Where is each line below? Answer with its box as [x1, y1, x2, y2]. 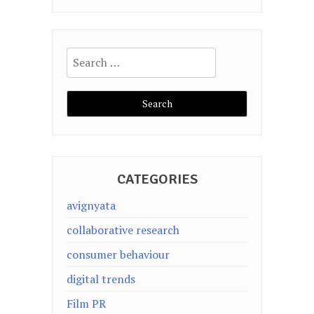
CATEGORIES [116, 170, 198, 188]
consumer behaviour [67, 247, 170, 262]
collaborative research [67, 222, 179, 238]
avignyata [67, 198, 116, 213]
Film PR [67, 296, 106, 311]
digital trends [67, 271, 135, 287]
